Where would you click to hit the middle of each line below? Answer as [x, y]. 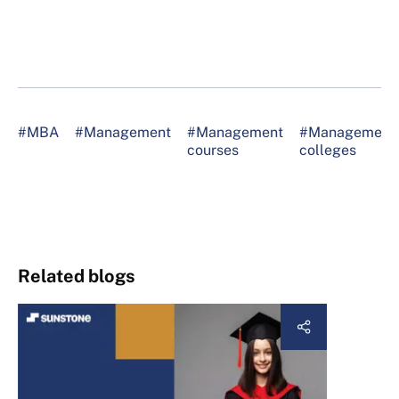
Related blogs [77, 276]
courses [213, 150]
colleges [328, 150]
